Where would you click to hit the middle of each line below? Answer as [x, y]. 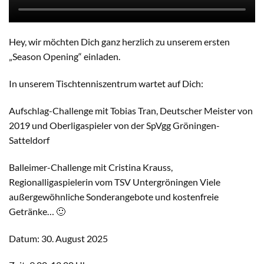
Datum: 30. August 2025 [58, 238]
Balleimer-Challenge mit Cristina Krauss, [91, 167]
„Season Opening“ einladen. [65, 57]
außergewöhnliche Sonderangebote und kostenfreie [114, 196]
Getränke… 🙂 [37, 211]
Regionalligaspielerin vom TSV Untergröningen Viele [115, 181]
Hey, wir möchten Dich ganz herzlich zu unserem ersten [119, 42]
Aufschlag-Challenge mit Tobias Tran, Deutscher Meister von [131, 110]
